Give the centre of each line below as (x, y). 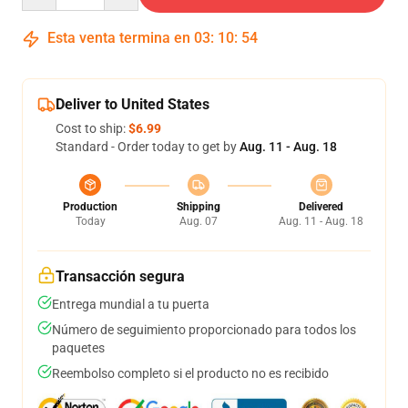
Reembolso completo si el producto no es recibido (190, 373)
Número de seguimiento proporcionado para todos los (204, 330)
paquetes (78, 348)
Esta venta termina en (119, 38)
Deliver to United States (133, 104)
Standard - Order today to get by (148, 147)
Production (90, 207)
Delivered (321, 207)
